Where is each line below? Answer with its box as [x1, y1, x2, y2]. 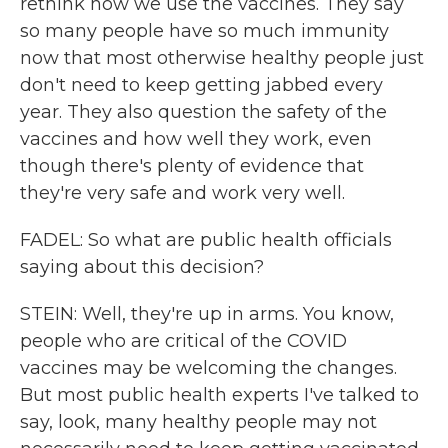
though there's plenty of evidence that [20, 155, 364, 177]
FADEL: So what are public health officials [20, 229, 392, 251]
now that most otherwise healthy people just [20, 47, 424, 69]
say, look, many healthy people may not [20, 411, 377, 433]
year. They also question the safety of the [20, 101, 387, 123]
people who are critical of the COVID [20, 330, 347, 352]
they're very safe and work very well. [20, 182, 345, 204]
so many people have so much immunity [20, 20, 389, 42]
